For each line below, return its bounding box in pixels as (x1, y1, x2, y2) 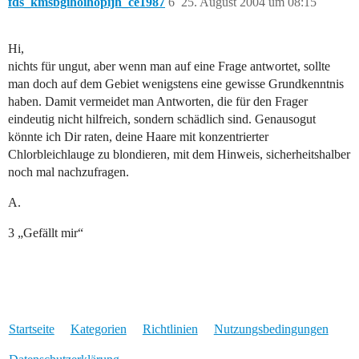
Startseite (8, 322, 54, 337)
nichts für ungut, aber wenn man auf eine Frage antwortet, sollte (8, 59, 330, 74)
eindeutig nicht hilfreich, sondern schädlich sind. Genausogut (8, 112, 316, 127)
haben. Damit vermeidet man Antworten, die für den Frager (8, 95, 308, 109)
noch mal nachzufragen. (8, 165, 129, 179)
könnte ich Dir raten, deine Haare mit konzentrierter (8, 130, 268, 144)
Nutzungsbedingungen (213, 322, 329, 337)
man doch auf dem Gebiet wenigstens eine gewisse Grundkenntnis (8, 77, 344, 91)
